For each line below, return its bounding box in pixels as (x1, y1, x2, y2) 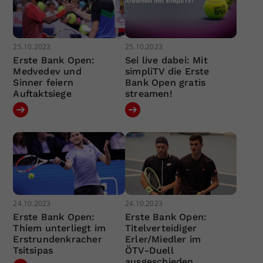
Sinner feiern (13, 76, 74, 88)
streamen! (124, 87, 173, 99)
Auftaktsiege (13, 87, 72, 99)
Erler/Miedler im (124, 234, 201, 245)
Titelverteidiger (124, 222, 197, 234)
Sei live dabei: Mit (124, 54, 208, 66)
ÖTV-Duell (124, 245, 174, 257)
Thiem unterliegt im (13, 222, 106, 234)
